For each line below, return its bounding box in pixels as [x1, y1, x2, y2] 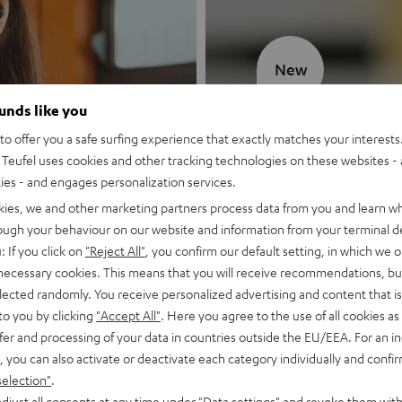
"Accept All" [96, 306, 161, 323]
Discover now [257, 216, 346, 235]
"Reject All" [85, 241, 145, 258]
